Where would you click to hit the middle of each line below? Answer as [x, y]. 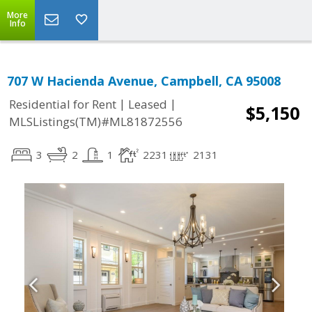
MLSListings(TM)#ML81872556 [96, 122]
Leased [148, 104]
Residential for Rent [63, 104]
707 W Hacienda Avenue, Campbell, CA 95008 [144, 81]
